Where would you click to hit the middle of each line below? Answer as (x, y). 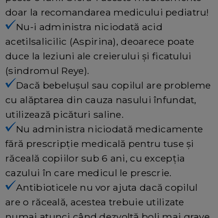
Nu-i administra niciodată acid (89, 27)
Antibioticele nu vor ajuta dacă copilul (107, 187)
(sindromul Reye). (47, 70)
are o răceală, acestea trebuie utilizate (95, 202)
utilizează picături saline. (64, 114)
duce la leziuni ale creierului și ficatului (99, 56)
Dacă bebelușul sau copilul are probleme (114, 85)
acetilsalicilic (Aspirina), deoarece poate (100, 41)
